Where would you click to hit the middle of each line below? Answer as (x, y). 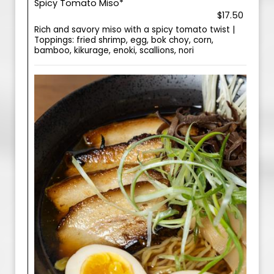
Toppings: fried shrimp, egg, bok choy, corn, (124, 40)
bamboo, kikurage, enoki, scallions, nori (114, 50)
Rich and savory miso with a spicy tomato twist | (135, 30)
